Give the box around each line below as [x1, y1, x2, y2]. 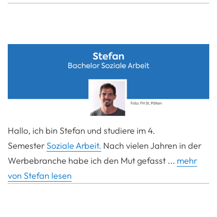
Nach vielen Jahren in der [101, 140, 201, 151]
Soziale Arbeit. [46, 140, 101, 151]
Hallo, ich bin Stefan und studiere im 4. [8, 125, 155, 136]
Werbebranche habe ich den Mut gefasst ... [8, 155, 177, 166]
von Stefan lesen [8, 170, 72, 181]
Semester [8, 140, 46, 151]
